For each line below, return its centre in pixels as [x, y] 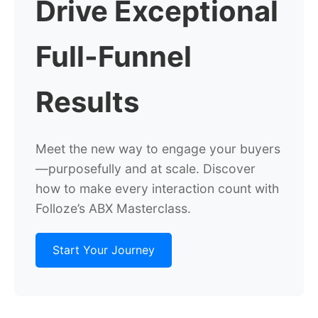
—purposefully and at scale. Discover [146, 169]
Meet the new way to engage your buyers [158, 149]
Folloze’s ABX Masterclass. [113, 208]
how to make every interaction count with [157, 188]
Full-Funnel [114, 56]
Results [87, 102]
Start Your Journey [104, 250]
